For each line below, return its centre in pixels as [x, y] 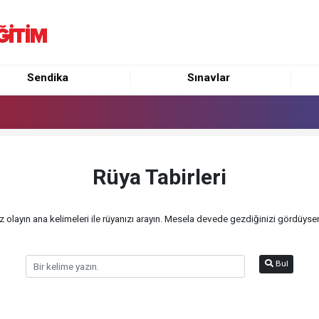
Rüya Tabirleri [159, 177]
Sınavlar [208, 78]
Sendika [48, 78]
